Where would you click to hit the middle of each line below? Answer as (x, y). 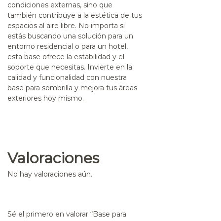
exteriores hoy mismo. (46, 98)
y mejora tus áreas (105, 88)
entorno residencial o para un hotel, (68, 46)
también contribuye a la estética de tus (75, 15)
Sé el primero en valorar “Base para (67, 214)
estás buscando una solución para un (70, 36)
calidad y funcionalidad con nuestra (67, 77)
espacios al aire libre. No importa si (66, 25)
